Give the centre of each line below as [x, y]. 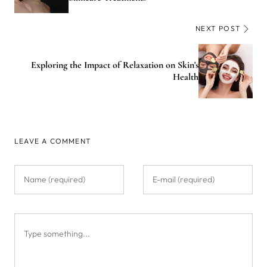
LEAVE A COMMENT [53, 141]
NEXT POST [218, 28]
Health [186, 77]
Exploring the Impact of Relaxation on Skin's [115, 65]
